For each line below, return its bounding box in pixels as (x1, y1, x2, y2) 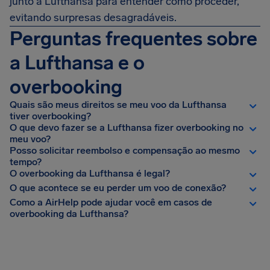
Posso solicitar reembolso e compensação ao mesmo (10, 145, 240, 156)
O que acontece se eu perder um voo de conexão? (10, 182, 226, 193)
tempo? (10, 156, 42, 168)
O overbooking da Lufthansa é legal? (10, 168, 170, 179)
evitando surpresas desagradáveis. (10, 11, 177, 24)
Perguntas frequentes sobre (10, 27, 257, 50)
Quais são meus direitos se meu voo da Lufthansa (10, 99, 227, 110)
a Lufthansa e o (10, 51, 145, 74)
